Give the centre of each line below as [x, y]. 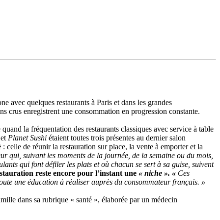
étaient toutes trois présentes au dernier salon [117, 137]
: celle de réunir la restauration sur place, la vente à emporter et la [103, 146]
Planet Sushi [28, 137]
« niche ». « [158, 173]
